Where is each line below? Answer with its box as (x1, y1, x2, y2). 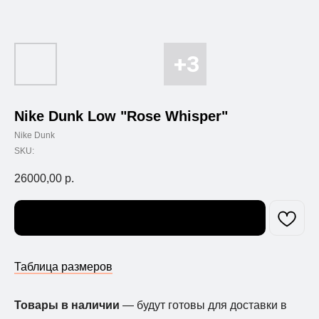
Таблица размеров (14, 261, 113, 273)
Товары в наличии (14, 299, 122, 312)
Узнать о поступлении (85, 212, 195, 224)
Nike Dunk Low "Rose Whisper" (14, 108, 228, 124)
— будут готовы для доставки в (122, 299, 287, 312)
